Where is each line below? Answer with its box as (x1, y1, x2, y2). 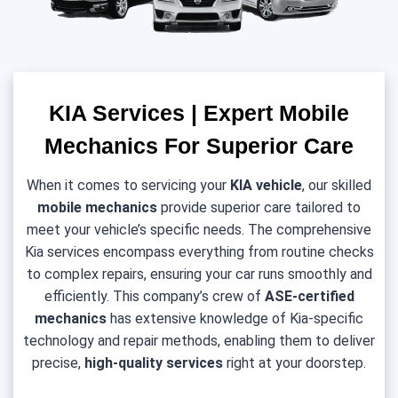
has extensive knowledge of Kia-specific (110, 309, 363, 327)
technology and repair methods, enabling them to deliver (23, 331, 375, 349)
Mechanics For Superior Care (44, 133, 354, 158)
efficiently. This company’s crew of (44, 287, 265, 305)
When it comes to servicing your (27, 176, 230, 194)
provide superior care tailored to (157, 198, 361, 216)
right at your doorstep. (223, 354, 366, 371)
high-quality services (84, 354, 223, 371)
